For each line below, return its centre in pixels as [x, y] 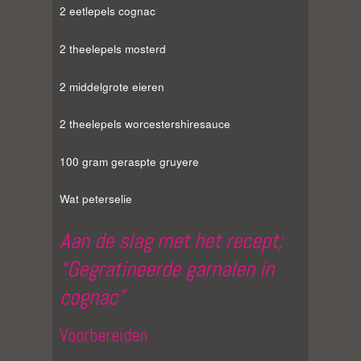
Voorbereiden [104, 336]
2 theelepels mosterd [113, 48]
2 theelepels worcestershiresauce [145, 124]
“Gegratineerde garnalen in [167, 270]
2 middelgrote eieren [112, 86]
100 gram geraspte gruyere [129, 161]
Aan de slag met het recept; [171, 241]
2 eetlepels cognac [108, 11]
